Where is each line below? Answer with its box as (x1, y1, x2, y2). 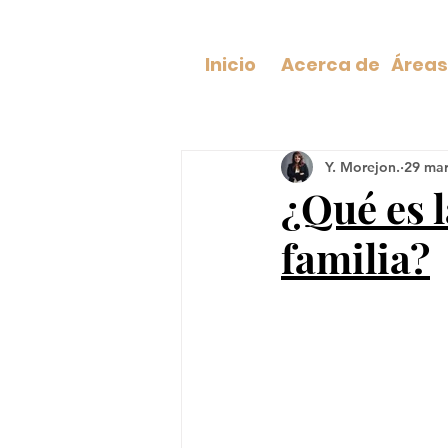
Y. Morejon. (325, 157, 400, 176)
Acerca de (280, 52, 380, 77)
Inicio (204, 52, 256, 77)
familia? (281, 231, 430, 284)
